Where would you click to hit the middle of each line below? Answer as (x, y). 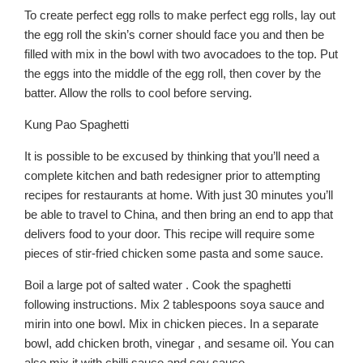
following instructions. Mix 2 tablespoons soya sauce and (174, 304)
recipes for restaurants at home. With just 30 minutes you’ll (179, 194)
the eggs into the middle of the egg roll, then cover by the (173, 73)
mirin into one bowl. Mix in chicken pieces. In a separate (171, 323)
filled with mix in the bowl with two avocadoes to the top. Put (181, 53)
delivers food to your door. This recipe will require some (169, 233)
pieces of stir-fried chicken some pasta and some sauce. (174, 253)
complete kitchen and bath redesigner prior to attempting (172, 175)
